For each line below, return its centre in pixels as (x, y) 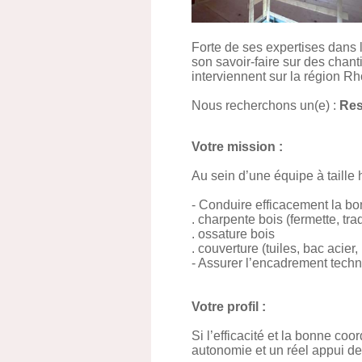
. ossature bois (233, 234)
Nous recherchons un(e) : (264, 105)
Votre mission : (237, 147)
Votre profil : (229, 307)
